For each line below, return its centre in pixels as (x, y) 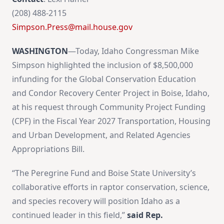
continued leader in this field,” (69, 215)
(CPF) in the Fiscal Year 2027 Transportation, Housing (111, 121)
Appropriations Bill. (49, 149)
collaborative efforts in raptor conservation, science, (111, 187)
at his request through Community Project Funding (109, 107)
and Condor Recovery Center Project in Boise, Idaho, (111, 93)
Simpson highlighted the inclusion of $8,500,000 (102, 65)
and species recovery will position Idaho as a (96, 201)
